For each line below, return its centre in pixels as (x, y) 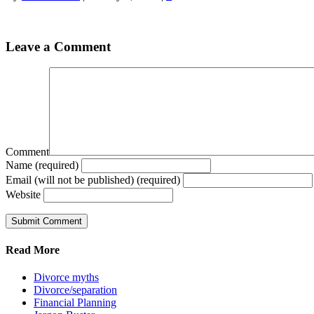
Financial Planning (75, 302)
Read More (33, 250)
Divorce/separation (75, 289)
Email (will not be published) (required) (93, 180)
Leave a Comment (58, 46)
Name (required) (42, 165)
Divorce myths (66, 277)
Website (23, 195)
